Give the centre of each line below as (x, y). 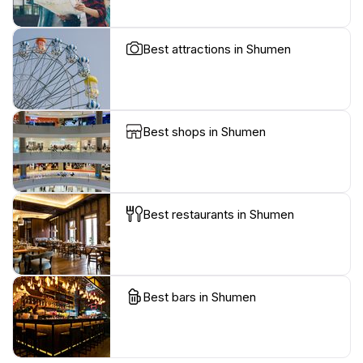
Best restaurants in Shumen (218, 215)
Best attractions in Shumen (217, 49)
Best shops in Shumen (204, 132)
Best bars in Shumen (199, 297)
